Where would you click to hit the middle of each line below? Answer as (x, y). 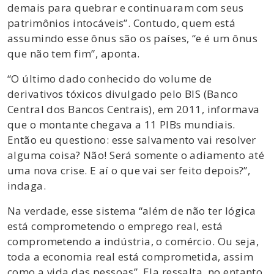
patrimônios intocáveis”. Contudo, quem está (122, 23)
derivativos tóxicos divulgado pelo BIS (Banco (123, 94)
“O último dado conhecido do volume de (110, 78)
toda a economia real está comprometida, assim (131, 256)
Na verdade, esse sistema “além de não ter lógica (132, 210)
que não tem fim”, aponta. (74, 53)
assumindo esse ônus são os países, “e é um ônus (132, 38)
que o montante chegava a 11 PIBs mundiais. (121, 124)
